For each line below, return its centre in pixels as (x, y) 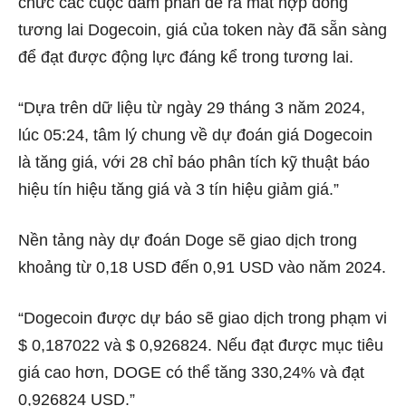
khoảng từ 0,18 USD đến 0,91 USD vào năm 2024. (202, 268)
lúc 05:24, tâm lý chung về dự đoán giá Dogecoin (195, 135)
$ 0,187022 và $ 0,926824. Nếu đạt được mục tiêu (201, 346)
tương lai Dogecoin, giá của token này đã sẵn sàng (203, 30)
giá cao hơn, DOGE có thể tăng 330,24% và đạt (191, 373)
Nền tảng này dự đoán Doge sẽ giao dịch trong (188, 241)
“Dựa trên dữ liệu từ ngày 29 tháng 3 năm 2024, (192, 108)
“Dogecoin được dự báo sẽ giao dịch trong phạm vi (203, 319)
